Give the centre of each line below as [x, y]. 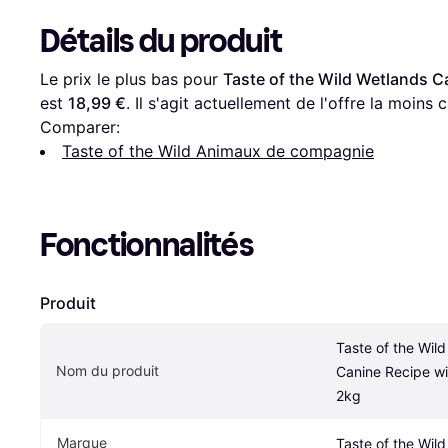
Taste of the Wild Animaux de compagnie [218, 150]
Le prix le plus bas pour [131, 78]
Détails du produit [161, 40]
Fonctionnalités [147, 244]
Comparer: [80, 126]
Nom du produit [107, 370]
